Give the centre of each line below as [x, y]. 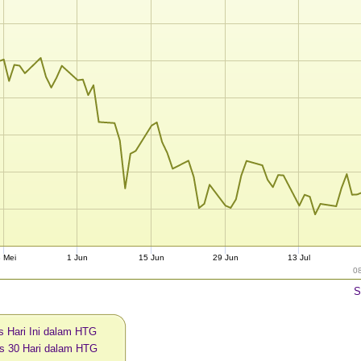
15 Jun [152, 258]
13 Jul [299, 258]
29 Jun [225, 258]
